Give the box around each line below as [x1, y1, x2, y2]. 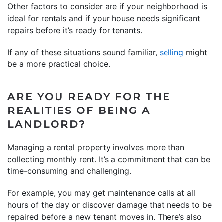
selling [160, 47, 183, 57]
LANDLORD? [7, 118, 86, 130]
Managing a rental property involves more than [7, 142, 184, 152]
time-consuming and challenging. [7, 166, 131, 176]
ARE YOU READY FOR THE [7, 90, 170, 103]
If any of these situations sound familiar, [7, 47, 160, 57]
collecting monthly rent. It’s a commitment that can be [7, 154, 210, 164]
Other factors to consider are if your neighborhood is [7, 1, 207, 11]
